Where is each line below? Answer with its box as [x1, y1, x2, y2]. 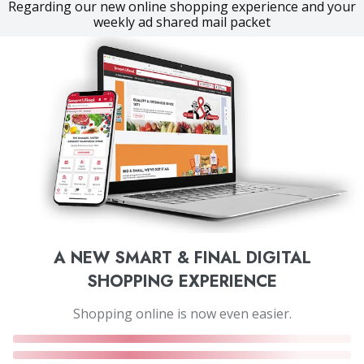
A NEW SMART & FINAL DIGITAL [53, 246, 311, 271]
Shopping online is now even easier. [72, 305, 292, 323]
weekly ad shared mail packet [93, 13, 271, 32]
